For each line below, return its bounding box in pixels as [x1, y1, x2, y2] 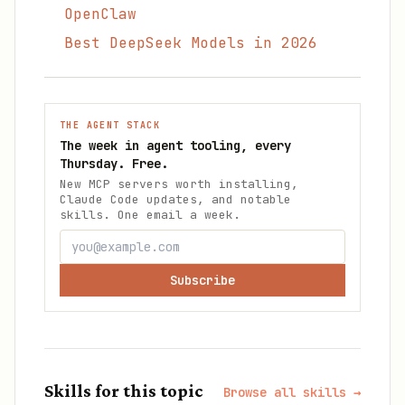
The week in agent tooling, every [60, 137, 291, 154]
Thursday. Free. [60, 155, 168, 172]
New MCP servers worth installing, [60, 176, 298, 192]
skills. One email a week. [60, 207, 240, 222]
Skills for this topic [44, 381, 203, 400]
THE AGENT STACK [60, 119, 160, 131]
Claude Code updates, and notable [60, 192, 291, 207]
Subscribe [170, 272, 235, 288]
